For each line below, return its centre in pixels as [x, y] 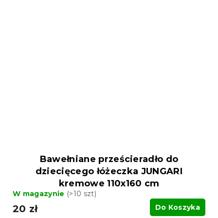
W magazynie [40, 193]
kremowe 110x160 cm [109, 183]
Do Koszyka [177, 207]
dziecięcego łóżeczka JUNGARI [109, 171]
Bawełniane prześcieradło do [109, 159]
